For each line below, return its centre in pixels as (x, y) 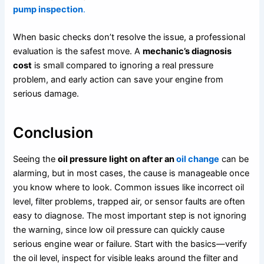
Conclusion (53, 132)
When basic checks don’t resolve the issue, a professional (129, 37)
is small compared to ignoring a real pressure (123, 66)
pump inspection (48, 9)
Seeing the (36, 159)
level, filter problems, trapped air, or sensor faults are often (129, 202)
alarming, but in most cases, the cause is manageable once (131, 174)
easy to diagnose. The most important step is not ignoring (130, 216)
